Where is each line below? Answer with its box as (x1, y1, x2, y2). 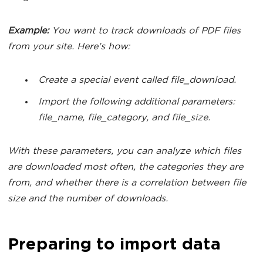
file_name (38, 113, 82, 123)
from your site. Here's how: (8, 42, 130, 52)
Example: (8, 26, 49, 36)
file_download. (170, 76, 236, 86)
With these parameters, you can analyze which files (8, 147, 241, 157)
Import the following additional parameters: (38, 97, 235, 107)
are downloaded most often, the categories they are (8, 163, 243, 173)
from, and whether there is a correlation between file (8, 178, 246, 188)
